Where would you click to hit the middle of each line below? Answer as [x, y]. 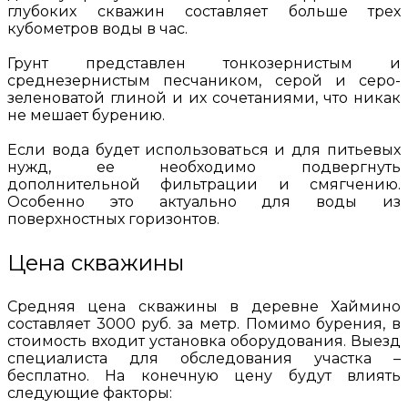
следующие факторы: [90, 393]
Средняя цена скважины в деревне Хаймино [204, 307]
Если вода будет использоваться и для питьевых [204, 150]
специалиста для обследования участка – [204, 359]
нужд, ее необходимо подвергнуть [204, 168]
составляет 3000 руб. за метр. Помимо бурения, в [204, 324]
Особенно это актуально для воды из [204, 202]
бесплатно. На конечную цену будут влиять [204, 376]
